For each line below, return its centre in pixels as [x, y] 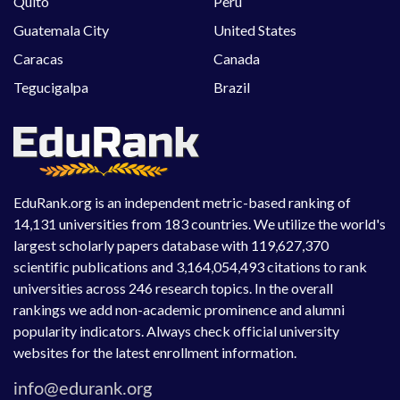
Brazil [232, 87]
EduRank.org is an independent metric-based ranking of [182, 202]
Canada [237, 59]
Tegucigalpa [51, 87]
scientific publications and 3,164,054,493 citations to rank [190, 266]
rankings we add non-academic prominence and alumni [179, 309]
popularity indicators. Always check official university [176, 330]
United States [255, 30]
